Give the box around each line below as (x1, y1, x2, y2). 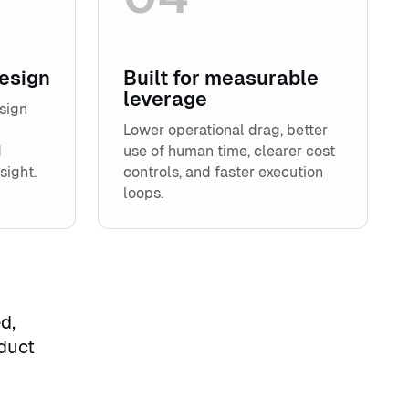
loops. (123, 184, 164, 203)
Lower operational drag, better (123, 121, 329, 140)
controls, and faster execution (123, 163, 324, 182)
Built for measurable (123, 67, 320, 90)
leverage (123, 88, 208, 111)
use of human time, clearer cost (123, 142, 336, 161)
